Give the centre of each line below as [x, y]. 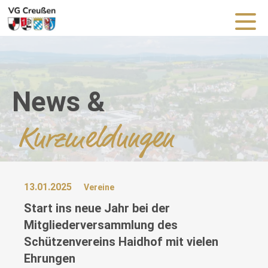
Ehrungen [50, 258]
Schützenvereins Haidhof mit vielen [121, 242]
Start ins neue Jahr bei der [97, 208]
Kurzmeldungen [96, 138]
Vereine [99, 187]
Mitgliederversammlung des [101, 225]
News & [59, 102]
